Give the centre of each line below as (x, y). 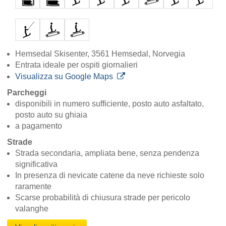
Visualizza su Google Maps (64, 77)
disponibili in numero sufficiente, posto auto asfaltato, (109, 104)
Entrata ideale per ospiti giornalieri (76, 65)
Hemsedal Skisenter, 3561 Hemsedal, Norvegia (100, 54)
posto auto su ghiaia (51, 115)
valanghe (32, 209)
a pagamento (39, 126)
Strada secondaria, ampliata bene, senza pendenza (107, 153)
